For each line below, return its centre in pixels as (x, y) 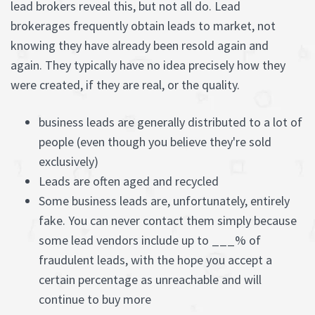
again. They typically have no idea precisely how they (148, 65)
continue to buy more (95, 299)
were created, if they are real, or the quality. (125, 85)
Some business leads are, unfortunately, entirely (164, 201)
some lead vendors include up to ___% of (150, 240)
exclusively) (69, 161)
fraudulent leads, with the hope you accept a (155, 260)
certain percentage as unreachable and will (150, 279)
